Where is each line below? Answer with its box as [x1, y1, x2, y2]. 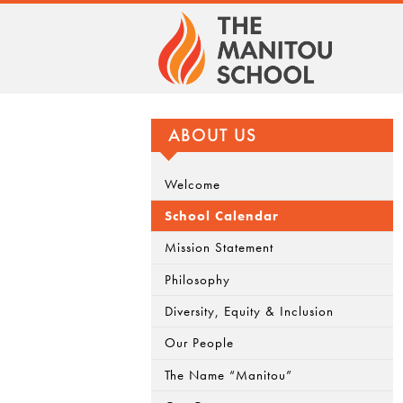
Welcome [165, 175, 221, 193]
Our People [165, 334, 235, 353]
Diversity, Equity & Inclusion [165, 302, 335, 321]
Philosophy [165, 270, 231, 289]
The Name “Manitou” [165, 365, 293, 384]
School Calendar [165, 207, 280, 226]
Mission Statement [165, 238, 274, 257]
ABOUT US [167, 123, 256, 147]
